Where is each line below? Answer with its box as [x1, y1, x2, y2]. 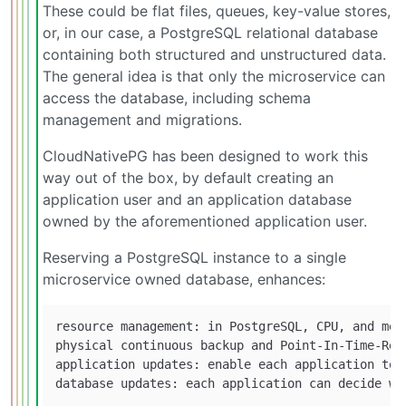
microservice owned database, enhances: [43, 270, 325, 289]
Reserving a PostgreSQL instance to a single [43, 248, 346, 267]
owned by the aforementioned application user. [43, 212, 367, 231]
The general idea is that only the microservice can [43, 67, 385, 86]
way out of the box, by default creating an [43, 169, 333, 188]
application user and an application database [43, 190, 352, 209]
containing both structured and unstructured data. [43, 45, 386, 64]
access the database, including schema [43, 89, 311, 108]
